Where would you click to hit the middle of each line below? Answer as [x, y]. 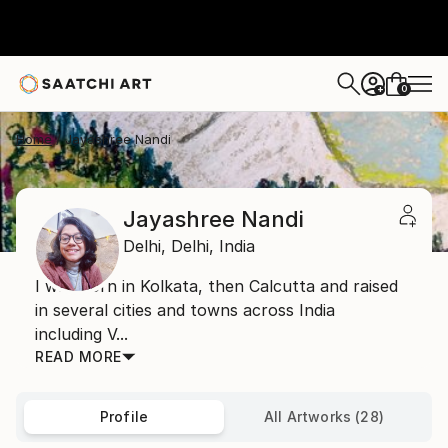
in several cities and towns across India [185, 310]
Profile [124, 416]
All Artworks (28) [324, 416]
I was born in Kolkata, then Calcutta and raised [216, 286]
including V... [81, 334]
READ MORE [78, 356]
